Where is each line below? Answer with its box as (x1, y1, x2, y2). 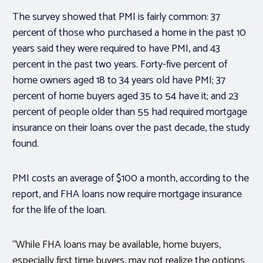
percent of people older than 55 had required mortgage (12, 103, 247, 122)
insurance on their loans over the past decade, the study (12, 119, 249, 137)
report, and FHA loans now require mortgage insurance (12, 186, 242, 204)
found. (12, 135, 39, 153)
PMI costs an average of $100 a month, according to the (12, 170, 249, 188)
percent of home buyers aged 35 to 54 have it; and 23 (12, 87, 238, 106)
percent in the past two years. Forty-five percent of (12, 56, 227, 74)
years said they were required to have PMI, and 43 (12, 40, 220, 58)
